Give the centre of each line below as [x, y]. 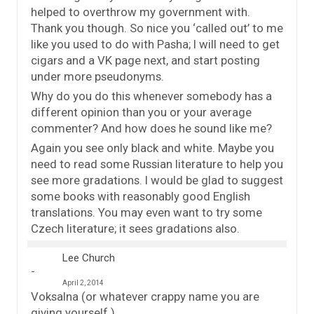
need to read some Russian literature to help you [157, 164]
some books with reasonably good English [141, 196]
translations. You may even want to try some [146, 212]
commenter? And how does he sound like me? [151, 128]
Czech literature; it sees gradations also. [135, 228]
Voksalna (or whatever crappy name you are [145, 296]
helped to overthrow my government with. [141, 12]
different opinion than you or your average [141, 112]
